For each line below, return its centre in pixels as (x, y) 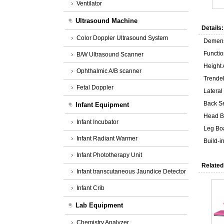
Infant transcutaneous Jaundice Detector (131, 171)
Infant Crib (90, 188)
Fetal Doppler (95, 87)
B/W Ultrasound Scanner (110, 54)
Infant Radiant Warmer (107, 138)
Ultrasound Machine (106, 21)
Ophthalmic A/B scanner (109, 71)
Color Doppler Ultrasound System (122, 38)
